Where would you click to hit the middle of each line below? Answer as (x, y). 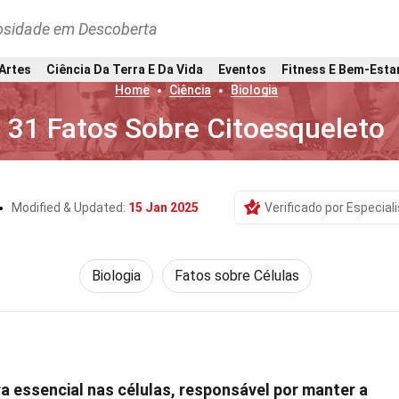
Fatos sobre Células (236, 276)
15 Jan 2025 (163, 208)
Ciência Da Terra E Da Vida (125, 69)
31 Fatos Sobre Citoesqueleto (197, 128)
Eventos (242, 69)
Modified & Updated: (70, 208)
